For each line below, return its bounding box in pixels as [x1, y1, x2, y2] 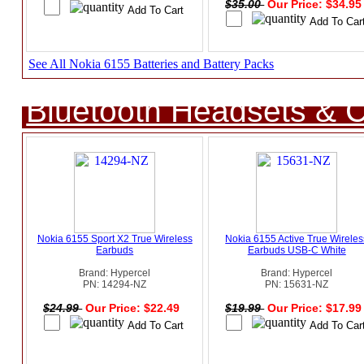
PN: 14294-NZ [83, 279, 147, 291]
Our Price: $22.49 [85, 301, 184, 315]
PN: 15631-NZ [265, 279, 329, 291]
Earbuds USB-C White [247, 245, 346, 257]
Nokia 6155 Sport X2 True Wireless [37, 233, 193, 245]
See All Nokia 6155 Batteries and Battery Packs [28, 57, 275, 71]
